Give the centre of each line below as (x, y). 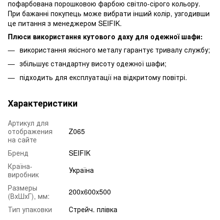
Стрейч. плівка (93, 209)
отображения (30, 131)
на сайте (22, 140)
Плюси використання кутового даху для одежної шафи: (105, 36)
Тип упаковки (30, 209)
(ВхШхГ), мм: (29, 196)
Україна (81, 170)
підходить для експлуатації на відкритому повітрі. (103, 77)
